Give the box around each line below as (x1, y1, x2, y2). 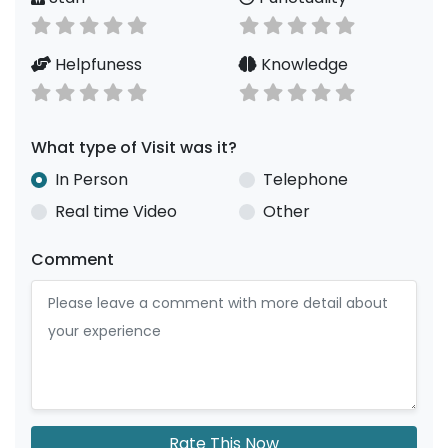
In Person (55, 168, 128, 191)
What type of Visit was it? (31, 136, 237, 159)
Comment (31, 248, 114, 271)
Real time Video (55, 200, 177, 223)
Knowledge (257, 53, 348, 76)
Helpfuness (51, 53, 142, 76)
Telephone (263, 168, 348, 191)
